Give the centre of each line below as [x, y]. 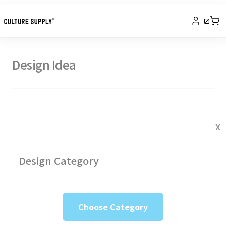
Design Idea [44, 64]
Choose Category [113, 207]
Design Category [59, 160]
